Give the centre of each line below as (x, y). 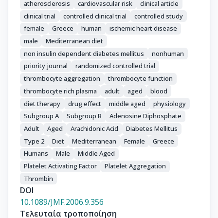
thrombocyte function (140, 79)
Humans (36, 154)
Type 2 (34, 141)
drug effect (85, 103)
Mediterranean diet (74, 41)
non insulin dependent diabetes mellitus (84, 53)
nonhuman (168, 53)
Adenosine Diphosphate (145, 116)
